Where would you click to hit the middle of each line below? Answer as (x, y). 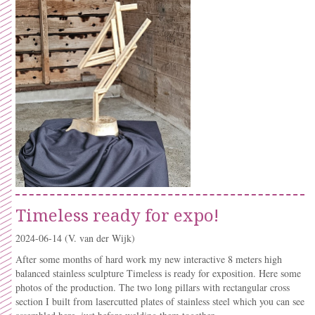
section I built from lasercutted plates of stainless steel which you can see (160, 301)
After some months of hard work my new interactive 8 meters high (149, 259)
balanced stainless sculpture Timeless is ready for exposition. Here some (158, 273)
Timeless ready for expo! (117, 215)
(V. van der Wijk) (100, 238)
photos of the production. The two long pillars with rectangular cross (153, 287)
